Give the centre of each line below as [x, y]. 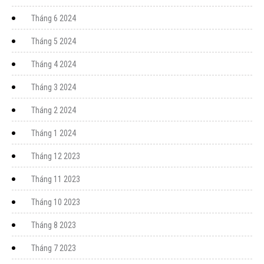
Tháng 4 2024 [54, 64]
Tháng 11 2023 [56, 179]
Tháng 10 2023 [56, 202]
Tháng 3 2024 [54, 87]
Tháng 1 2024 [54, 133]
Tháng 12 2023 [56, 156]
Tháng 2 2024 [54, 110]
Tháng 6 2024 [54, 18]
